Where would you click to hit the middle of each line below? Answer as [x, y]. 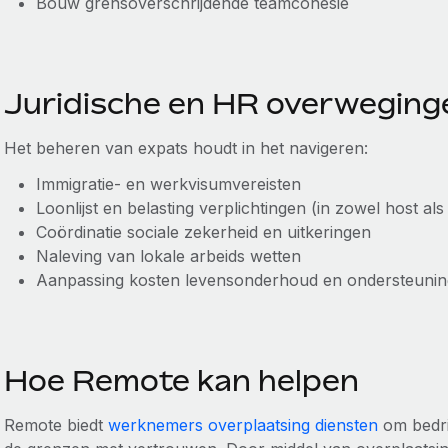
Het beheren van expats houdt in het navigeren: [185, 148]
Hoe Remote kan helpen [184, 380]
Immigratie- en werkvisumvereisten [168, 184]
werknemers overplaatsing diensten [242, 425]
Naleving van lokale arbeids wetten [168, 256]
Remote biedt [55, 425]
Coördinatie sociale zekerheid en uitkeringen [203, 232]
